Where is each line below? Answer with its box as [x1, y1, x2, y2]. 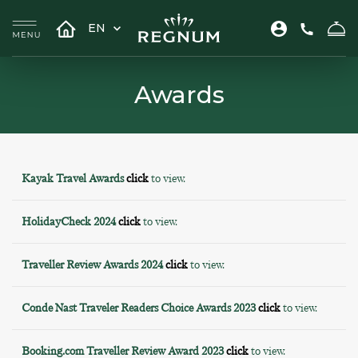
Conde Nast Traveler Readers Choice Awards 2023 [22, 300, 256, 316]
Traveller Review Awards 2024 [22, 257, 165, 272]
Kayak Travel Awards [22, 171, 126, 186]
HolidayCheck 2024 [22, 214, 118, 229]
